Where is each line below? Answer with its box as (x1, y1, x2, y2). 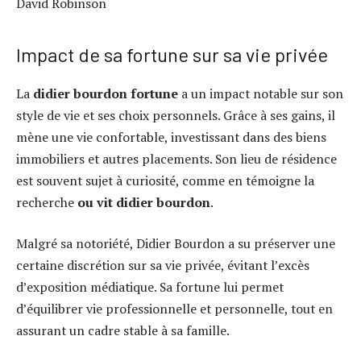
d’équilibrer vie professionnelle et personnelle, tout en (16, 300, 333, 318)
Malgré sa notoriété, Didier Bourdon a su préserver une (16, 234, 335, 253)
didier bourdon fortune (33, 84, 178, 102)
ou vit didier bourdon (77, 193, 210, 211)
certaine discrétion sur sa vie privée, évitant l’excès (16, 256, 309, 275)
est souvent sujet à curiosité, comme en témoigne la (16, 171, 314, 189)
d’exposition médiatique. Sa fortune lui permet (16, 278, 284, 297)
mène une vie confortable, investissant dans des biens (16, 127, 326, 146)
